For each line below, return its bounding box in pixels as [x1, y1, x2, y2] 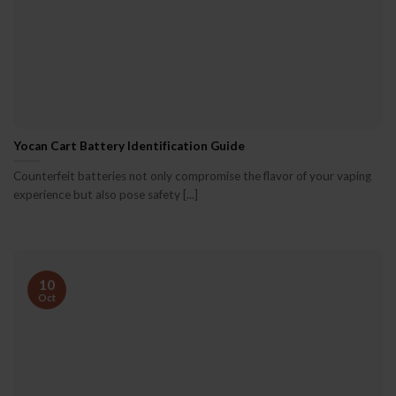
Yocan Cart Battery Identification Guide [13, 138, 245, 153]
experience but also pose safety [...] [13, 187, 198, 202]
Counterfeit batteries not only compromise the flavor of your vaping [13, 169, 371, 184]
